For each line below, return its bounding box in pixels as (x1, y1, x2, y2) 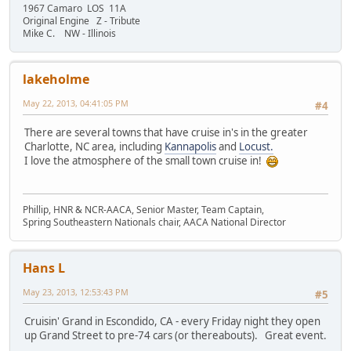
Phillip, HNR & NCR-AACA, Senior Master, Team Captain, (23, 202, 264, 216)
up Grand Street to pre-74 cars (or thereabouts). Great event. (24, 328, 327, 343)
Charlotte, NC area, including (24, 139, 165, 154)
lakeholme (23, 70, 89, 88)
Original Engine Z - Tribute (23, 13, 140, 27)
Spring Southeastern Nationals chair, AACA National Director (23, 215, 286, 229)
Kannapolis (165, 139, 216, 154)
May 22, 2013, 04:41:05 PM (23, 96, 128, 109)
